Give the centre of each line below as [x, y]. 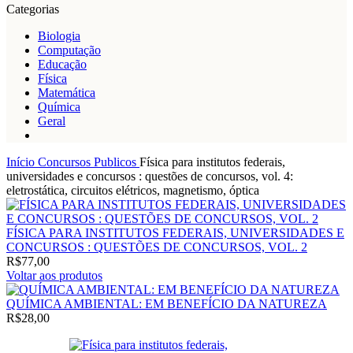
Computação [69, 50]
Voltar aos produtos [54, 275]
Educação [62, 64]
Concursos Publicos [89, 162]
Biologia [59, 36]
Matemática [67, 93]
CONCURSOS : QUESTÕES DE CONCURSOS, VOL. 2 [157, 247]
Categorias [33, 9]
